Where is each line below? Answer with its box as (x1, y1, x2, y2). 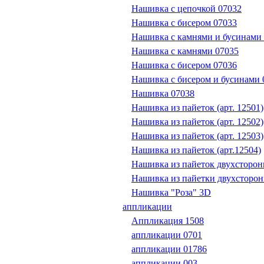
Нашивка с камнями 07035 (131, 46, 239, 57)
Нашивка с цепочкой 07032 (131, 4, 242, 14)
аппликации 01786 (131, 244, 207, 255)
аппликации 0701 (131, 230, 202, 240)
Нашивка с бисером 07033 (131, 18, 237, 28)
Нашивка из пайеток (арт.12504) (131, 145, 261, 156)
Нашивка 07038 (131, 88, 194, 99)
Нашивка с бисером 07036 (131, 60, 237, 71)
